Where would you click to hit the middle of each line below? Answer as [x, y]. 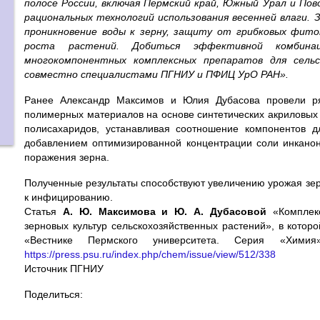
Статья [44, 211]
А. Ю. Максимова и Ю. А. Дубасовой [164, 211]
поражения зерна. [67, 157]
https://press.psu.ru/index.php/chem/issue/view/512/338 [150, 254]
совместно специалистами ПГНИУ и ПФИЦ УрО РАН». [156, 74]
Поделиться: [54, 294]
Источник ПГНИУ [64, 269]
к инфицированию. [69, 197]
